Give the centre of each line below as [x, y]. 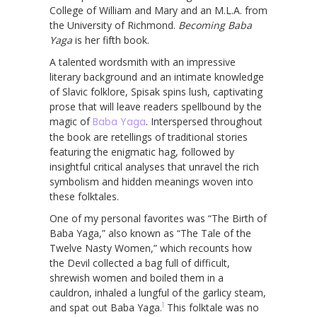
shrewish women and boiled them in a [137, 277]
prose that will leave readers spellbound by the [156, 106]
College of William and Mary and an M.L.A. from [158, 10]
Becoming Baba [215, 25]
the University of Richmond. [114, 25]
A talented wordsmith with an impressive [143, 62]
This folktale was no [212, 307]
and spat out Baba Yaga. [106, 307]
